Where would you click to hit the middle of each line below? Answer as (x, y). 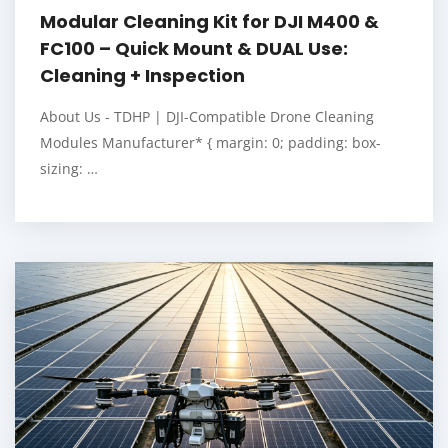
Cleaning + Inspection (142, 76)
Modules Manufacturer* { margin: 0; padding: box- (210, 143)
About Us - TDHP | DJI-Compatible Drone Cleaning (207, 117)
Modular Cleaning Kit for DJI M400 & (209, 22)
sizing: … (69, 169)
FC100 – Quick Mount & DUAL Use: (194, 49)
